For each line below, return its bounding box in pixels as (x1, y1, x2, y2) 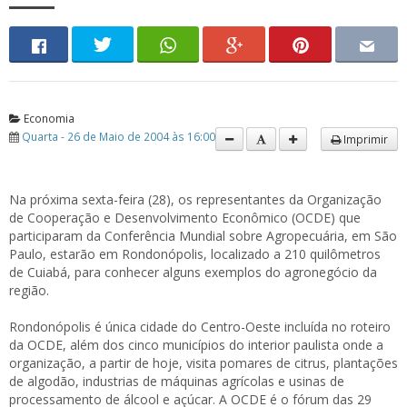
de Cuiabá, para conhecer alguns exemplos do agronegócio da (9, 263, 377, 281)
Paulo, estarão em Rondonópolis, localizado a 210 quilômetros (9, 245, 381, 263)
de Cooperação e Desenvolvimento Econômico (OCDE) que (9, 209, 361, 226)
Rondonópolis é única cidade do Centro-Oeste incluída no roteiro (9, 318, 391, 335)
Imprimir (341, 132, 388, 146)
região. (9, 282, 49, 299)
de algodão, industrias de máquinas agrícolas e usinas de (9, 372, 344, 390)
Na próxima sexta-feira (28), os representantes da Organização (9, 191, 382, 208)
